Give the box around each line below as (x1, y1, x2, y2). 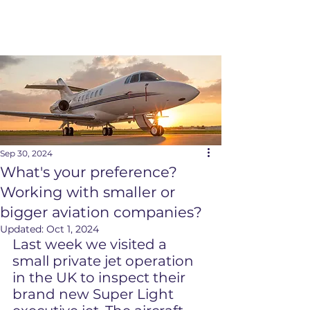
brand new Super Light (12, 286, 177, 302)
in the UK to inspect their (12, 269, 189, 286)
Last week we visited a (12, 236, 170, 253)
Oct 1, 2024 (46, 223, 99, 235)
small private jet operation (12, 253, 197, 269)
